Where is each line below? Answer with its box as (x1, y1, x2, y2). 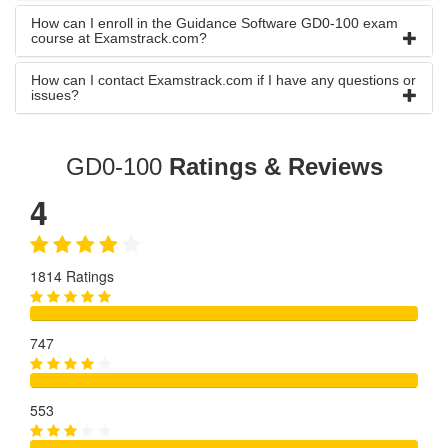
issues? (31, 87, 79, 103)
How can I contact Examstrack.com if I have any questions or (31, 72, 416, 88)
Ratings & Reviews (168, 153, 383, 180)
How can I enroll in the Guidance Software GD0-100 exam (31, 15, 398, 31)
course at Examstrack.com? (31, 30, 207, 46)
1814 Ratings (30, 266, 114, 286)
